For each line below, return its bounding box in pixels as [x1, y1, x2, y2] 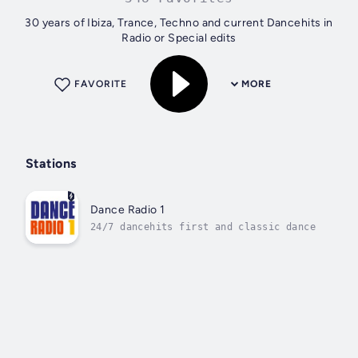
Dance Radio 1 [90, 202, 165, 217]
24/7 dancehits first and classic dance [90, 221, 316, 233]
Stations [26, 156, 77, 172]
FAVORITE [74, 78, 127, 90]
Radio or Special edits [121, 31, 237, 46]
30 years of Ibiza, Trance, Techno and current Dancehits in [25, 16, 333, 30]
